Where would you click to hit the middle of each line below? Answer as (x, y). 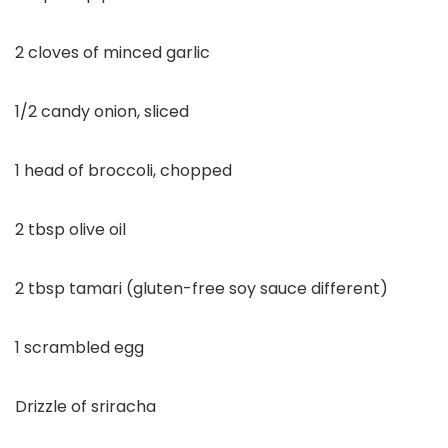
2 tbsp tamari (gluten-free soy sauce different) (201, 289)
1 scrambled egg (79, 348)
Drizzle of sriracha (85, 407)
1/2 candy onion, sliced (102, 112)
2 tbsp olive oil (70, 230)
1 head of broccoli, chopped (123, 171)
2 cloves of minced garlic (112, 53)
